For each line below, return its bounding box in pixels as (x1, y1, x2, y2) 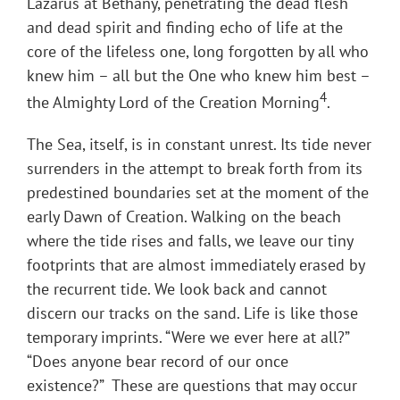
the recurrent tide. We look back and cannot (27, 279, 327, 300)
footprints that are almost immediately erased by (27, 254, 364, 276)
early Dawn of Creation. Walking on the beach (27, 206, 341, 228)
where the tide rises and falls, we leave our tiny (27, 230, 353, 252)
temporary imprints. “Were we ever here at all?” (27, 327, 349, 348)
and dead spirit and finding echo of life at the (27, 17, 343, 38)
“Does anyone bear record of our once (27, 351, 288, 372)
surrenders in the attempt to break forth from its (27, 158, 362, 179)
